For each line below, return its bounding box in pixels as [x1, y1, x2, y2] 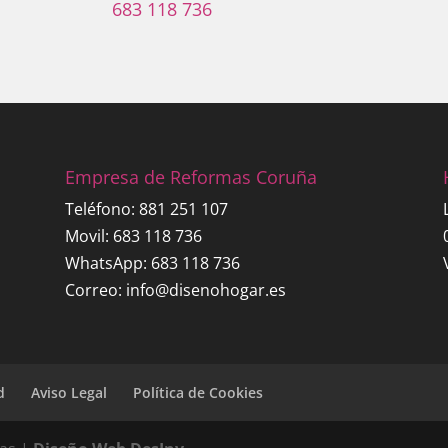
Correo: [64, 278, 126, 301]
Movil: [64, 224, 113, 247]
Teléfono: [64, 197, 139, 220]
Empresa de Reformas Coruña [64, 164, 317, 189]
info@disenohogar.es [125, 278, 286, 301]
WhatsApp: [64, 251, 151, 274]
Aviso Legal [31, 382, 108, 402]
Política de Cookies [133, 382, 264, 402]
